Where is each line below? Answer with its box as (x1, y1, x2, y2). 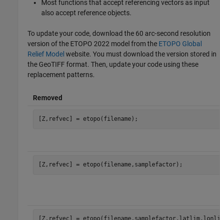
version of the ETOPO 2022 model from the (27, 39, 159, 48)
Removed (32, 93, 62, 102)
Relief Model (27, 50, 65, 58)
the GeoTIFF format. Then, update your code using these (27, 60, 199, 68)
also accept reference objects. (41, 8, 132, 17)
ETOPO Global (159, 39, 202, 48)
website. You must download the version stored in (64, 50, 217, 58)
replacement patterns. (27, 70, 95, 79)
